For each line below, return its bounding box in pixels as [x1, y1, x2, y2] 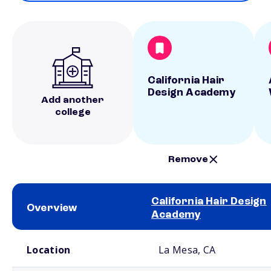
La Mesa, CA [158, 243, 216, 256]
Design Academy [148, 87, 235, 98]
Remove [168, 154, 209, 165]
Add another [41, 96, 104, 105]
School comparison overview [12, 232, 95, 238]
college [54, 108, 91, 117]
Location [27, 243, 71, 256]
